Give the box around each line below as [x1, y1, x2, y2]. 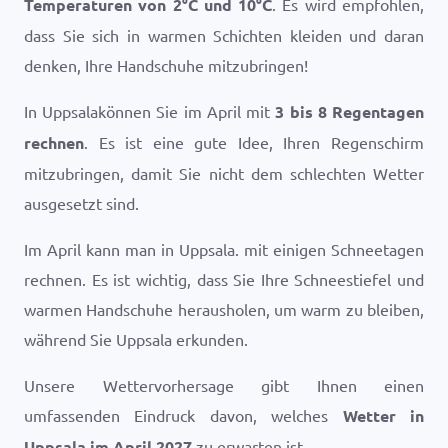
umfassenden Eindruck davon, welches [24, 405, 343, 425]
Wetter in [342, 405, 425, 426]
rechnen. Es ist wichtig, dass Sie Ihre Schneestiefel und [24, 269, 424, 289]
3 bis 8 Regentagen [275, 101, 425, 122]
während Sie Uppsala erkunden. [24, 329, 248, 349]
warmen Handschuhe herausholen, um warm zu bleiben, [24, 299, 424, 319]
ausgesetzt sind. [24, 193, 139, 213]
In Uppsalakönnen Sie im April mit [24, 101, 276, 121]
